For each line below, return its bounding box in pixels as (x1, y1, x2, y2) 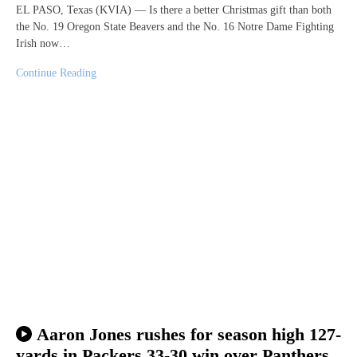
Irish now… (16, 37, 70, 49)
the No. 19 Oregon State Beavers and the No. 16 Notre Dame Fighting (16, 20, 334, 33)
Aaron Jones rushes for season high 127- (36, 324, 341, 344)
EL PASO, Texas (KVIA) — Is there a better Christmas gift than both (16, 3, 331, 16)
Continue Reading (16, 66, 96, 79)
